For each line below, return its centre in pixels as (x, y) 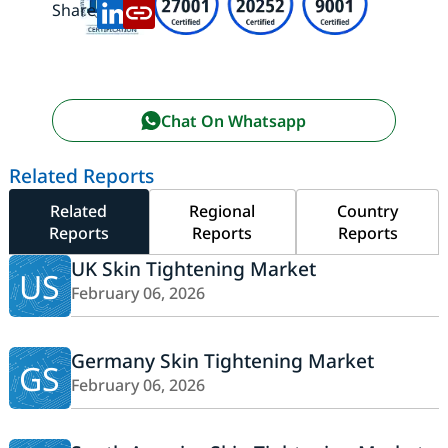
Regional (222, 211)
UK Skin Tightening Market (193, 269)
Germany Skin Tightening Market (222, 361)
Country (367, 211)
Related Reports (81, 176)
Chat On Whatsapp (234, 120)
